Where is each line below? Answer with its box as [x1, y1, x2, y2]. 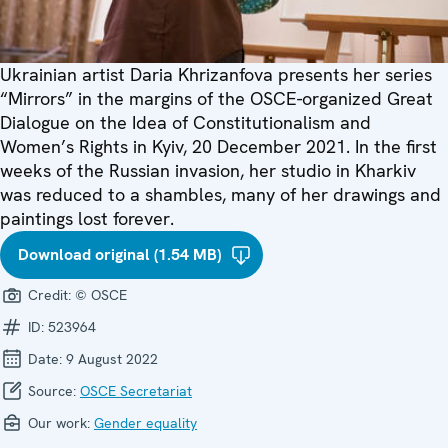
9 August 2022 [66, 350, 158, 369]
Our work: [24, 414, 94, 433]
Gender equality [94, 414, 197, 433]
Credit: [24, 286, 75, 305]
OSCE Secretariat [80, 382, 192, 401]
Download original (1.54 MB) [18, 244, 221, 266]
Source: [24, 382, 80, 401]
